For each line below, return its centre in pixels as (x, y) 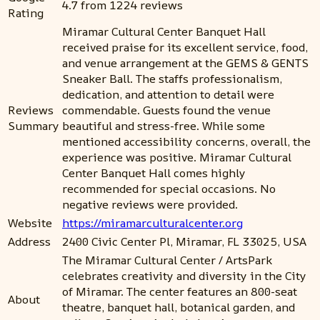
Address (29, 242)
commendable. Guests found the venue (166, 110)
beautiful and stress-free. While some (164, 126)
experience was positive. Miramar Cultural (177, 157)
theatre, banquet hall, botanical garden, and (179, 307)
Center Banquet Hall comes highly (154, 173)
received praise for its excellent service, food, (185, 47)
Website (30, 223)
